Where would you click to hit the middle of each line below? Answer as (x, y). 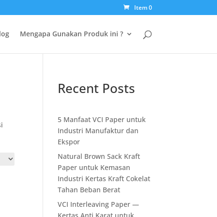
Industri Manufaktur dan (98, 131)
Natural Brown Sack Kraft (99, 156)
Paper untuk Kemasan (94, 167)
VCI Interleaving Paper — (99, 204)
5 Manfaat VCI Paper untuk (102, 119)
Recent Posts (97, 88)
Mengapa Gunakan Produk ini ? (71, 34)
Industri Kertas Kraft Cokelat (104, 178)
